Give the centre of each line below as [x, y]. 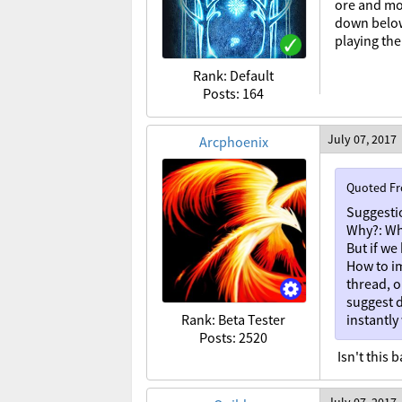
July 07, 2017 [362, 139]
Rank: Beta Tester [233, 319]
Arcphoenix [233, 142]
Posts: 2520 [233, 337]
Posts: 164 [233, 93]
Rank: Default [233, 75]
